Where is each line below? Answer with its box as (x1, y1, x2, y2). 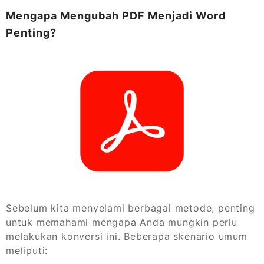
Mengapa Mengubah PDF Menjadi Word (6, 9, 226, 22)
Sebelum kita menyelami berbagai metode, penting (6, 202, 255, 214)
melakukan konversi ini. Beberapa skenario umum (6, 230, 247, 242)
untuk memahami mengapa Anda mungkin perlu (6, 216, 237, 228)
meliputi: (6, 244, 48, 256)
